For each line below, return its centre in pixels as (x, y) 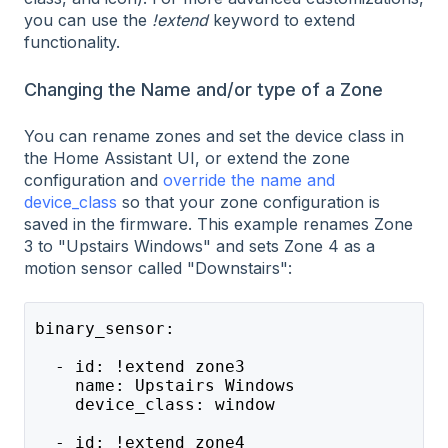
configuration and (93, 180)
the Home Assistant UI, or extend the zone (187, 158)
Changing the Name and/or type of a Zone (203, 89)
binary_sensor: (104, 328)
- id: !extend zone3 (139, 366)
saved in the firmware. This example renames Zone (218, 224)
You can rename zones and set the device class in (214, 136)
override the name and (249, 180)
